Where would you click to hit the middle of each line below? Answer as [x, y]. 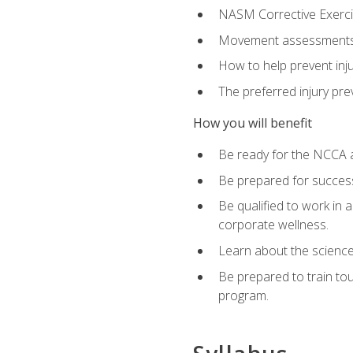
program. [243, 295]
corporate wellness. [273, 225]
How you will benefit [252, 123]
